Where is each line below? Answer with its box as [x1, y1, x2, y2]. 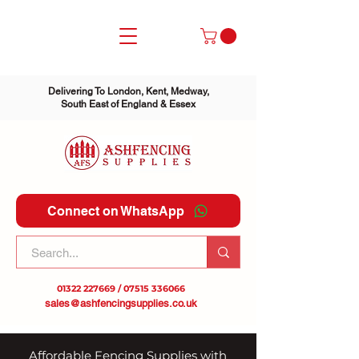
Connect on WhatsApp [46, 203, 184, 219]
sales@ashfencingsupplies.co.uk [45, 297, 197, 310]
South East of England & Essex [61, 99, 196, 111]
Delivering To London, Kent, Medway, [47, 86, 209, 98]
